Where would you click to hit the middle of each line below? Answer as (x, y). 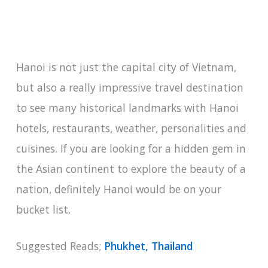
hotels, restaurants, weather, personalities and (131, 128)
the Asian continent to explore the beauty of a (131, 168)
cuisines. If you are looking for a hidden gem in (131, 148)
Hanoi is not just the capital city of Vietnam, (126, 67)
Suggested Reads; (60, 246)
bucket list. (43, 209)
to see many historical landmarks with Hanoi (127, 107)
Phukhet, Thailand (148, 246)
